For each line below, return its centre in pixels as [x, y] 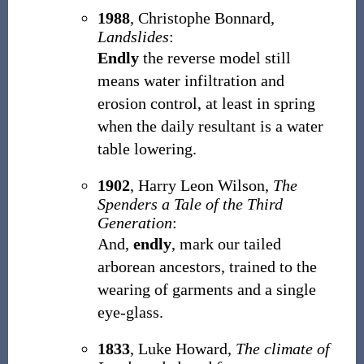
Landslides [133, 37]
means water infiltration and [191, 80]
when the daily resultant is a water [210, 126]
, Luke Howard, [182, 349]
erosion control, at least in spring [206, 103]
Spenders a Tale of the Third [190, 204]
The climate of [282, 349]
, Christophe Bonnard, [202, 18]
